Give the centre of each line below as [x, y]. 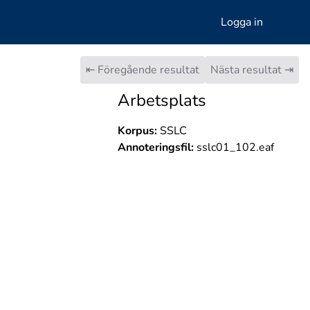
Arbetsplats [162, 100]
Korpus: [137, 131]
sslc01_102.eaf [234, 147]
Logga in [242, 22]
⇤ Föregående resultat [143, 70]
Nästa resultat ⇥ [252, 70]
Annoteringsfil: [155, 147]
